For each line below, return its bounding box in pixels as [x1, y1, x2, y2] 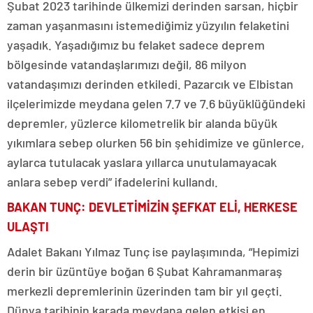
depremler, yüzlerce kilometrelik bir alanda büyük [7, 115, 277, 131]
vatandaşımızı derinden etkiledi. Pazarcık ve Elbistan [7, 76, 293, 92]
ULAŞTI [7, 219, 49, 234]
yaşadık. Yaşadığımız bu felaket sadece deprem [7, 37, 265, 52]
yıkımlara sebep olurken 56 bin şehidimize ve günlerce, [7, 135, 305, 150]
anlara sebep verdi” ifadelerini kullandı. [7, 174, 218, 189]
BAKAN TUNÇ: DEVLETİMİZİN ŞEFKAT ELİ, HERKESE [7, 199, 298, 214]
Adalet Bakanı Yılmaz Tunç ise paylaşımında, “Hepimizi [7, 244, 299, 259]
